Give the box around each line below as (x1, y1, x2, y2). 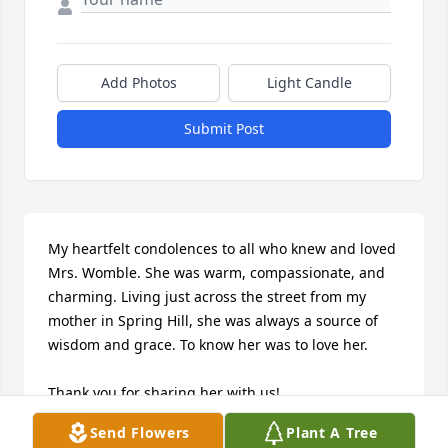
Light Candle (267, 73, 352, 93)
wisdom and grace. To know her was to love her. (48, 335, 372, 355)
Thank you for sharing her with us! (48, 383, 280, 403)
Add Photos (100, 73, 177, 93)
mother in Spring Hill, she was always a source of (48, 311, 378, 331)
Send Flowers (89, 423, 191, 442)
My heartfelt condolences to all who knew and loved (48, 239, 396, 259)
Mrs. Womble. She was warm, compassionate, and (48, 263, 385, 283)
